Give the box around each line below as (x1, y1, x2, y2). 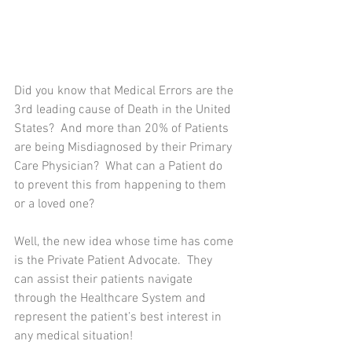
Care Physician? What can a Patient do (14, 159, 225, 174)
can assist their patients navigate (14, 272, 196, 288)
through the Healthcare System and (14, 291, 209, 306)
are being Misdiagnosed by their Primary (14, 140, 235, 156)
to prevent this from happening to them (14, 178, 229, 193)
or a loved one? (14, 196, 94, 212)
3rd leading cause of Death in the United (14, 102, 234, 118)
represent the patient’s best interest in (14, 310, 225, 325)
